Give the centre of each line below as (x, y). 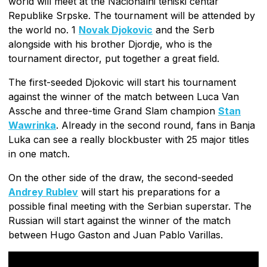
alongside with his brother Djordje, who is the (110, 44)
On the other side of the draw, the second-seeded (121, 178)
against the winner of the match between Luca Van (124, 97)
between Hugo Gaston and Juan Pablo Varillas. (116, 235)
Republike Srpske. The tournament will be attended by (132, 16)
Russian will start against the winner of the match (119, 221)
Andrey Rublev (43, 192)
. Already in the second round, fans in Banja (156, 125)
